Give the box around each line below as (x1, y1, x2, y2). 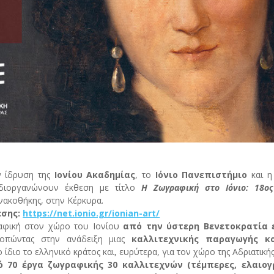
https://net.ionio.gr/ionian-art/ (23, 207, 160, 219)
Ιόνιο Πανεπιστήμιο (155, 168, 252, 180)
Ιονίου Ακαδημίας (54, 168, 136, 180)
